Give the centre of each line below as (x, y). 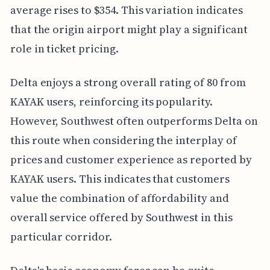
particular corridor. (61, 237)
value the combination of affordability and (119, 198)
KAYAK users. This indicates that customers (120, 179)
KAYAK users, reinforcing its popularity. (111, 102)
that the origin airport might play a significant (129, 30)
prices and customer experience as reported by (131, 160)
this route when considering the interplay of (123, 140)
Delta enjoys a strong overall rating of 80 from (128, 83)
